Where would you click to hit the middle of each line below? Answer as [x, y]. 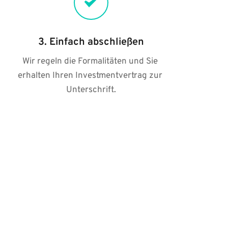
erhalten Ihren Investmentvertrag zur [90, 76]
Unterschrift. [91, 90]
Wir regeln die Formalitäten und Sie [90, 62]
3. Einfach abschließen [91, 42]
